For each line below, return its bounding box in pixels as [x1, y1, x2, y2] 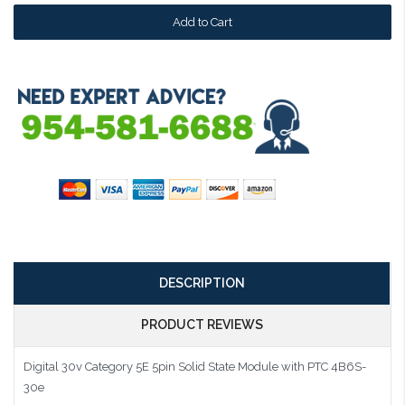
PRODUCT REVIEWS [140, 316, 263, 332]
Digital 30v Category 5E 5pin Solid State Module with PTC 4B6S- [24, 359, 366, 373]
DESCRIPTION [158, 275, 245, 290]
